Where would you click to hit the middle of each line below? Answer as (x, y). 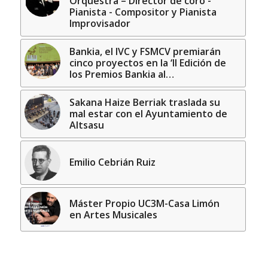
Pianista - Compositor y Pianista (143, 12)
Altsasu (86, 125)
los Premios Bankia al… (121, 74)
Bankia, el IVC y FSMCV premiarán (145, 51)
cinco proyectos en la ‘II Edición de (147, 63)
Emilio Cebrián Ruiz (112, 162)
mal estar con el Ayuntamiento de (148, 113)
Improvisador (100, 23)
